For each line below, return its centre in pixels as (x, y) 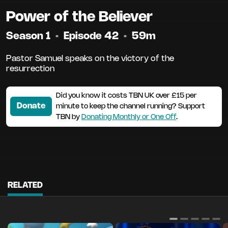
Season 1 (30, 36)
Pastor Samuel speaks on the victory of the (90, 59)
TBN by (69, 117)
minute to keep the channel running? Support (131, 106)
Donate (31, 106)
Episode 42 (92, 36)
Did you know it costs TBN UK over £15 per (126, 96)
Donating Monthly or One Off (129, 117)
